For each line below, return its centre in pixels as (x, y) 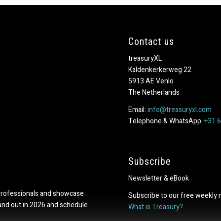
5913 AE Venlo (151, 81)
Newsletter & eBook (159, 178)
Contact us (151, 42)
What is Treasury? (156, 207)
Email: (138, 110)
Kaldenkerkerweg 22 (160, 70)
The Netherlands (154, 93)
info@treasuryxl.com (180, 110)
